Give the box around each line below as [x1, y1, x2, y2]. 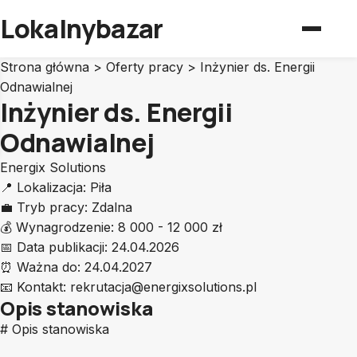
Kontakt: [17, 279, 66, 295]
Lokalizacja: [17, 179, 86, 195]
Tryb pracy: [17, 199, 88, 215]
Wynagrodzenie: [16, 219, 114, 235]
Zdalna [92, 199, 132, 215]
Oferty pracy [106, 59, 183, 75]
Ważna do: [17, 259, 80, 275]
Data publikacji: [17, 239, 108, 255]
